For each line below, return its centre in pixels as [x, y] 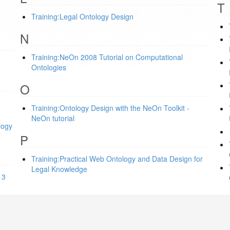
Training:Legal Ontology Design [83, 16]
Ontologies [49, 67]
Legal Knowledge [60, 169]
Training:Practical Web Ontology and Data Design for [117, 159]
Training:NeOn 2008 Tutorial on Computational [107, 57]
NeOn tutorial [53, 118]
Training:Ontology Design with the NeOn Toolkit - [111, 108]
